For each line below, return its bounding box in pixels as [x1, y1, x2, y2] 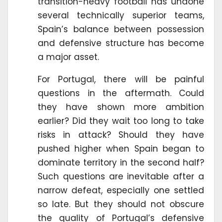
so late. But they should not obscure [38, 198, 204, 211]
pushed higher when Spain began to [38, 143, 204, 155]
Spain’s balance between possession [38, 23, 204, 36]
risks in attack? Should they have [38, 129, 204, 141]
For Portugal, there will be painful [38, 73, 204, 86]
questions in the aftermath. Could [38, 87, 204, 100]
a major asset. [38, 51, 99, 63]
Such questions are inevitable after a [38, 170, 204, 183]
